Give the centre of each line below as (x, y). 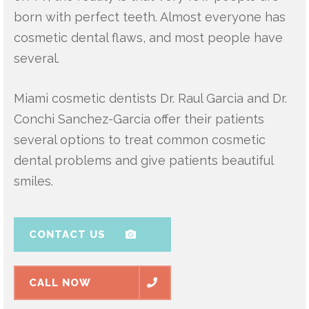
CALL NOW (60, 283)
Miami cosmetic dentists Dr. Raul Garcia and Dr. (150, 99)
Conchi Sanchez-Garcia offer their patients (139, 119)
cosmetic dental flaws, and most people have (148, 38)
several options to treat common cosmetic (140, 140)
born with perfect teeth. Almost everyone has (150, 17)
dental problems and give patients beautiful (143, 161)
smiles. (33, 181)
